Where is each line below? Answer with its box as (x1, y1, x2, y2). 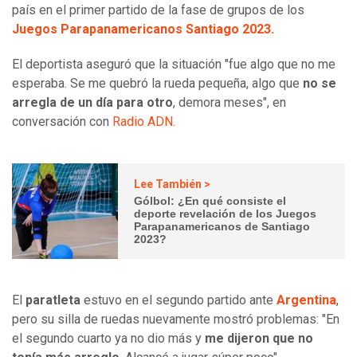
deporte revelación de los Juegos (134, 206, 317, 220)
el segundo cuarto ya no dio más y (12, 331, 205, 347)
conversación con (12, 114, 112, 130)
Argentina (277, 292, 336, 308)
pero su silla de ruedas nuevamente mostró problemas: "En (12, 312, 339, 328)
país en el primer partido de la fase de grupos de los (12, 2, 304, 18)
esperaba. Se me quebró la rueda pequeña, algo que (12, 76, 303, 92)
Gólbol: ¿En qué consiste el (134, 194, 287, 207)
